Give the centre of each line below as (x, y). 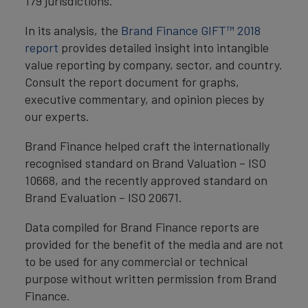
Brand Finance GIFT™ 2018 (191, 30)
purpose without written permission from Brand (151, 278)
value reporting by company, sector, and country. (154, 65)
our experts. (57, 116)
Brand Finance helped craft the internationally (147, 146)
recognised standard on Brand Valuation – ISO (145, 163)
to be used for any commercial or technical (136, 261)
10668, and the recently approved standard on (146, 180)
